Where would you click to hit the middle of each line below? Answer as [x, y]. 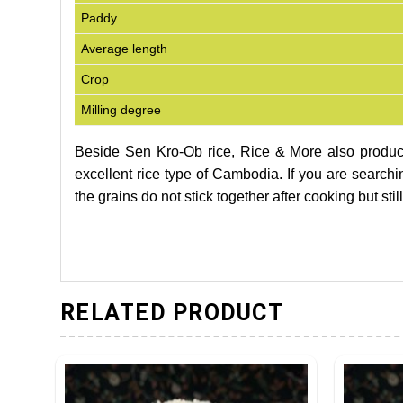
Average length [125, 49]
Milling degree [121, 110]
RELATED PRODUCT [172, 313]
